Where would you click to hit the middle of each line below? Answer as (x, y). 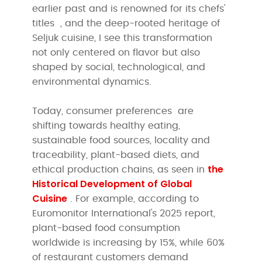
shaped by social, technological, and (119, 67)
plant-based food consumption (106, 228)
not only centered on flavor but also (116, 52)
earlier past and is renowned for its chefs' (129, 8)
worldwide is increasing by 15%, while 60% (129, 242)
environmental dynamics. (92, 82)
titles (46, 23)
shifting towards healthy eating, (106, 125)
